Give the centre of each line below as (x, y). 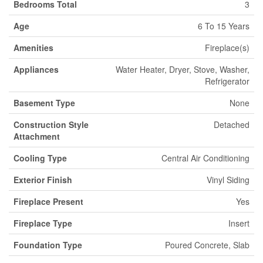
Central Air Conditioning (205, 158)
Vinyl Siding (228, 180)
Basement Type (44, 103)
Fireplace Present (48, 201)
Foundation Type (48, 245)
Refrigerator (227, 81)
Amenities (33, 48)
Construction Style (51, 124)
